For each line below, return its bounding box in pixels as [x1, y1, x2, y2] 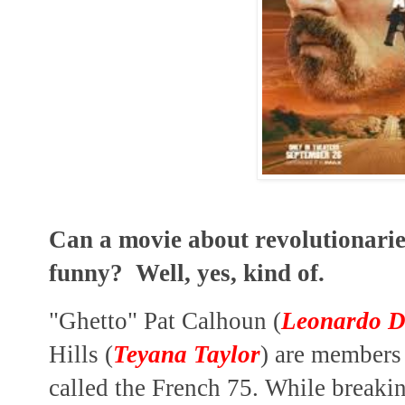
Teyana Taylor [113, 341, 260, 369]
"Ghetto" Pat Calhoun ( [49, 307, 281, 335]
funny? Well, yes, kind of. [49, 259, 325, 287]
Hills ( [49, 341, 113, 369]
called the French [49, 374, 221, 402]
